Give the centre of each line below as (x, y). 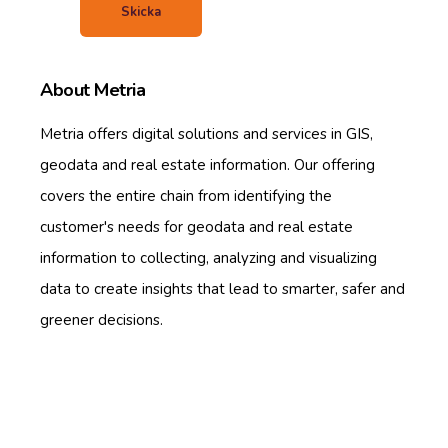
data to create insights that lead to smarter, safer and (222, 289)
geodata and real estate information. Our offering (207, 165)
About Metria (92, 90)
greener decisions (100, 320)
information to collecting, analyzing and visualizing (208, 258)
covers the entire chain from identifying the (186, 196)
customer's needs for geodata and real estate (196, 227)
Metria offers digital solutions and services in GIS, (206, 134)
